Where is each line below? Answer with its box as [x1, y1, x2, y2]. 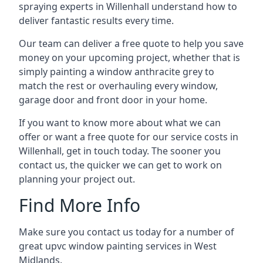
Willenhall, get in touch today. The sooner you [19, 144, 221, 157]
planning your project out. [19, 172, 135, 186]
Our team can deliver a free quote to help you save [19, 36, 244, 50]
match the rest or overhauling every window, [19, 79, 218, 92]
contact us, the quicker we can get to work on [19, 158, 222, 171]
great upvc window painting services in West [19, 239, 217, 252]
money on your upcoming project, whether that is [19, 50, 240, 64]
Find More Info [19, 193, 140, 217]
